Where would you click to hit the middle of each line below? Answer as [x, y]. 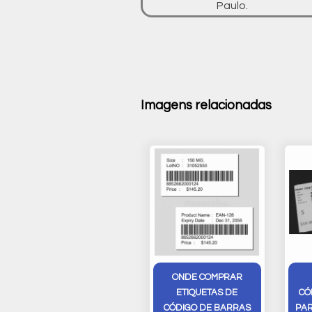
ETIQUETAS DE [207, 292]
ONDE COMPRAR [207, 277]
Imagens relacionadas [206, 105]
